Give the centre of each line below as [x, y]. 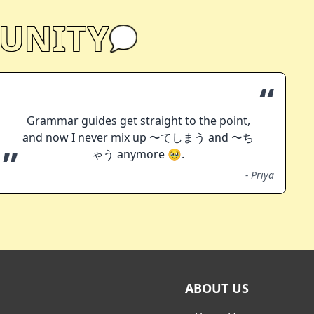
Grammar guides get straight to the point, [138, 121]
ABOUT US [217, 288]
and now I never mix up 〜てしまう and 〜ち [138, 138]
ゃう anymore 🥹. [138, 155]
